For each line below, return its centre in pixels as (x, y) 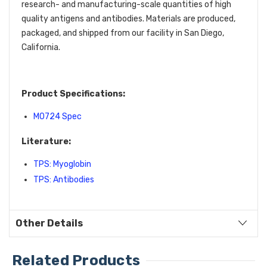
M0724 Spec (58, 116)
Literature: (46, 141)
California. (41, 47)
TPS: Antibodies (64, 179)
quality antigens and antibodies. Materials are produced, (128, 18)
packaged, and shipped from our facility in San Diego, (123, 33)
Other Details (49, 223)
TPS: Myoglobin (62, 164)
